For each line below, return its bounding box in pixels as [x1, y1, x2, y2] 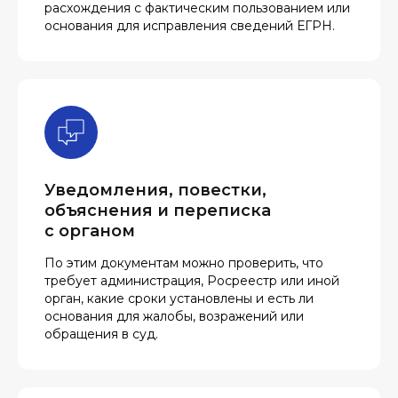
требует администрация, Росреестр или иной [44, 273, 339, 289]
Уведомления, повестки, [44, 180, 267, 200]
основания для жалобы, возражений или [44, 308, 304, 324]
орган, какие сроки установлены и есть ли [44, 291, 314, 306]
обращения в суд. [44, 326, 158, 342]
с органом [44, 221, 135, 241]
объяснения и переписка [44, 201, 271, 220]
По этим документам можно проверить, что [44, 255, 323, 271]
